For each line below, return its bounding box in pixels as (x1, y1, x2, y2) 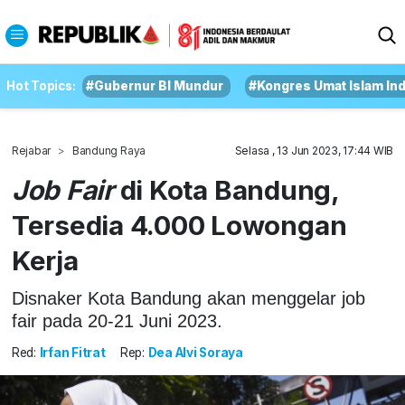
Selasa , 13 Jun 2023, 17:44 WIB (234, 144, 394, 157)
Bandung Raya (71, 144, 146, 157)
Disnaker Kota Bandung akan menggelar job (11, 287, 365, 308)
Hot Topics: (6, 79, 76, 93)
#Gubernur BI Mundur (86, 79, 224, 93)
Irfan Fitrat (39, 345, 106, 361)
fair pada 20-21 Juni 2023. (11, 310, 222, 331)
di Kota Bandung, (113, 174, 339, 206)
